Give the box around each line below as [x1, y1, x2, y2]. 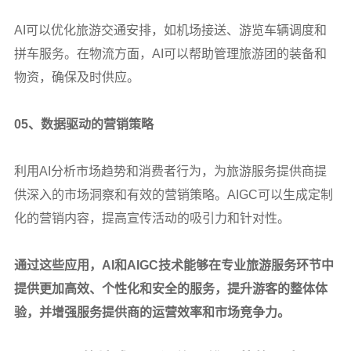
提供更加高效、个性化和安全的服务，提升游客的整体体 [13, 281, 327, 295]
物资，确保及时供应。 [13, 70, 139, 84]
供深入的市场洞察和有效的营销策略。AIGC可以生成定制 [13, 187, 333, 201]
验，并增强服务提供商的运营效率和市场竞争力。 [13, 305, 290, 319]
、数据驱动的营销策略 [27, 117, 154, 131]
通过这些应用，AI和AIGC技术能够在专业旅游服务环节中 [13, 258, 334, 272]
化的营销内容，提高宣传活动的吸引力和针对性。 [13, 211, 290, 225]
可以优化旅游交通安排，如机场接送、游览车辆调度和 [25, 23, 327, 37]
